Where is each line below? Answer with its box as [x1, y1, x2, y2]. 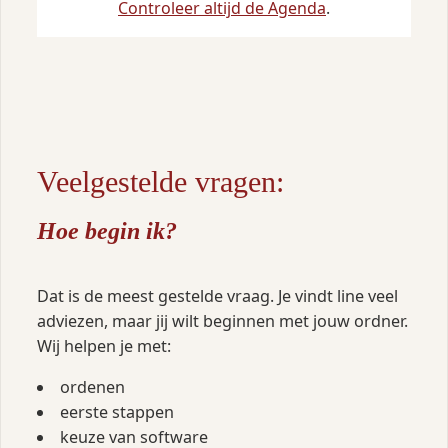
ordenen [59, 375, 125, 398]
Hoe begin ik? [36, 217, 177, 244]
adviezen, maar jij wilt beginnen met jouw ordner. [36, 309, 408, 332]
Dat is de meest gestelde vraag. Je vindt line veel [36, 284, 398, 307]
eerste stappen [59, 400, 174, 423]
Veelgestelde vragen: [36, 164, 284, 198]
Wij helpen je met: [36, 334, 171, 357]
